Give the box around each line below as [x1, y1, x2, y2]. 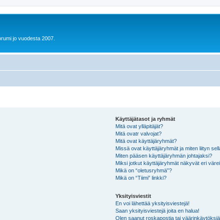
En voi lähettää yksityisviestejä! [115, 200, 190, 206]
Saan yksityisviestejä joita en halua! [115, 207, 200, 214]
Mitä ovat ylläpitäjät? [115, 123, 164, 129]
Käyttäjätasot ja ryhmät [115, 115, 176, 122]
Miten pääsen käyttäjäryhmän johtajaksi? [115, 152, 213, 159]
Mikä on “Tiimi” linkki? [115, 174, 167, 181]
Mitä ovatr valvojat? [115, 130, 162, 137]
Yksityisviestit [115, 192, 152, 199]
